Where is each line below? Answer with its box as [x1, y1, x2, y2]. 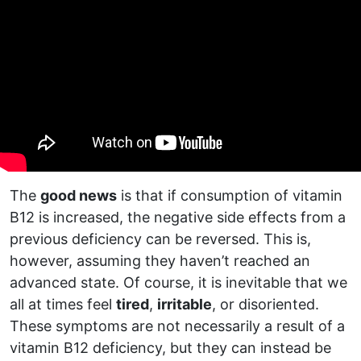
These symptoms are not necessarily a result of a [10, 317, 345, 334]
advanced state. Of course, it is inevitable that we [10, 273, 347, 291]
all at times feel [10, 295, 116, 313]
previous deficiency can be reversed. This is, [10, 230, 311, 247]
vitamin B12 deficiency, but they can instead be [10, 338, 331, 356]
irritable [157, 295, 212, 313]
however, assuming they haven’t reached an [10, 251, 310, 269]
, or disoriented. [212, 295, 319, 313]
